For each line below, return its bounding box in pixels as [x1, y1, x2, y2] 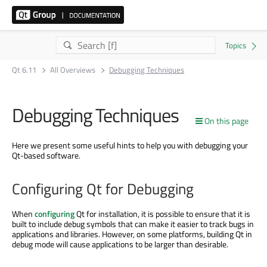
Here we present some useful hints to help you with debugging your [12, 138, 248, 151]
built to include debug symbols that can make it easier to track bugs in [12, 218, 254, 231]
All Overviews [50, 64, 96, 76]
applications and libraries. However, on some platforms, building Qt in [12, 228, 252, 241]
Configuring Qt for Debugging [12, 178, 194, 201]
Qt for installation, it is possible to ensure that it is [74, 207, 250, 221]
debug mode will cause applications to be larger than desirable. [12, 238, 228, 251]
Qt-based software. [12, 148, 80, 162]
